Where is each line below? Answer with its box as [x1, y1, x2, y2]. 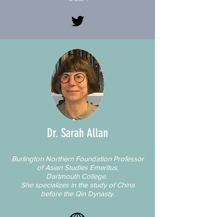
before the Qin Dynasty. [41, 189, 114, 198]
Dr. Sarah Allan [47, 125, 108, 140]
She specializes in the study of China [20, 180, 135, 189]
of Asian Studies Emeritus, [37, 163, 118, 171]
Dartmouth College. [46, 171, 109, 180]
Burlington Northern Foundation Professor [11, 154, 144, 163]
